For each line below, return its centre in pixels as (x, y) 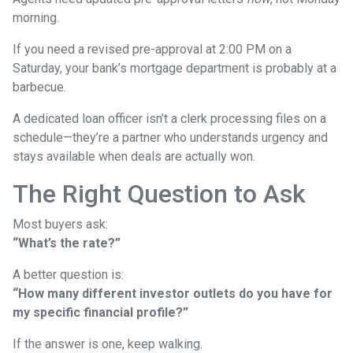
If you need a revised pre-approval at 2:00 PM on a (152, 50)
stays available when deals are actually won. (134, 157)
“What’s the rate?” (67, 243)
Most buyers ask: (60, 225)
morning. (36, 18)
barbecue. (39, 87)
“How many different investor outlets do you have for (173, 294)
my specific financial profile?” (100, 313)
